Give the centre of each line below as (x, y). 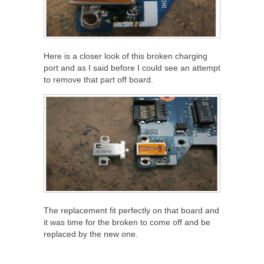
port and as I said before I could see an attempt (132, 67)
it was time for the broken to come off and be (127, 222)
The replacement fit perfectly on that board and (131, 210)
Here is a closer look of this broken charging (126, 56)
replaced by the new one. (91, 234)
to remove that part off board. (98, 79)
